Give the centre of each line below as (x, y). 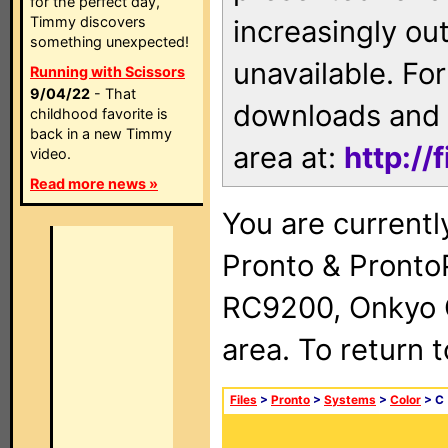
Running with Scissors (107, 71)
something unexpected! (109, 41)
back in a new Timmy (101, 133)
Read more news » (94, 183)
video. (50, 153)
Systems (350, 400)
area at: (288, 157)
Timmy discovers (88, 21)
